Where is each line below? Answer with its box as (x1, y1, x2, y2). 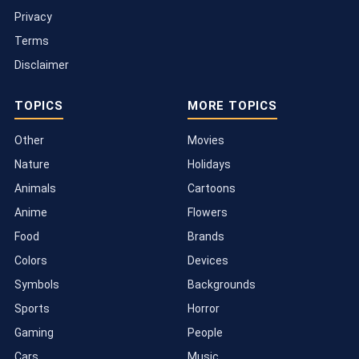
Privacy (14, 10, 52, 24)
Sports (14, 302, 50, 316)
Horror (188, 302, 220, 316)
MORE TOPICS (188, 99, 277, 114)
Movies (188, 134, 224, 147)
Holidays (188, 158, 231, 171)
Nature (14, 158, 50, 171)
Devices (188, 254, 228, 268)
